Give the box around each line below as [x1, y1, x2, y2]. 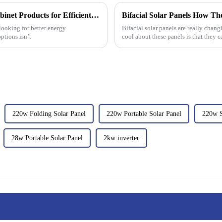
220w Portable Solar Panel [107, 110, 181, 117]
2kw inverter [104, 134, 139, 142]
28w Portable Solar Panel [11, 134, 83, 142]
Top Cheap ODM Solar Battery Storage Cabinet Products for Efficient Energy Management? [91, 10, 99, 19]
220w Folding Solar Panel [12, 110, 86, 117]
